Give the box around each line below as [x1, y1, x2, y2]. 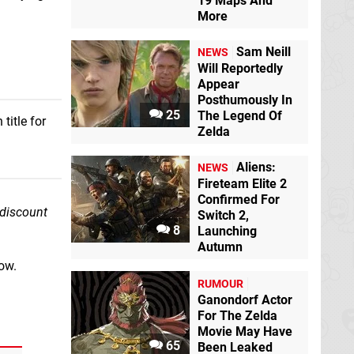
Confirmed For [198, 192, 280, 208]
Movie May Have [198, 323, 292, 339]
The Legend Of [198, 108, 282, 124]
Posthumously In [198, 92, 292, 108]
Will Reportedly [198, 61, 283, 77]
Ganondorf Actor [198, 292, 292, 307]
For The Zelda [198, 307, 277, 323]
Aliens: [236, 160, 276, 175]
